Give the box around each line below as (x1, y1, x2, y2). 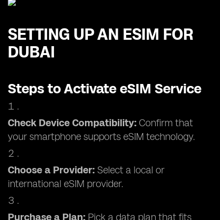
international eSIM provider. (8, 178, 123, 190)
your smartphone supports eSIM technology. (8, 131, 195, 142)
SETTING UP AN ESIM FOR (8, 25, 193, 44)
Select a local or (95, 164, 165, 176)
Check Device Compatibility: (8, 117, 137, 129)
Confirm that (137, 117, 193, 129)
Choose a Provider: (8, 164, 95, 176)
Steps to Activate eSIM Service (8, 80, 201, 97)
